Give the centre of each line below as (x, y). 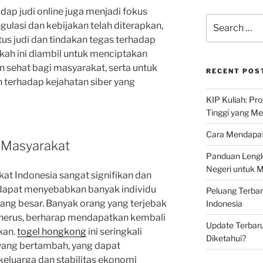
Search (219, 19)
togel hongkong (52, 231)
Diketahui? (226, 238)
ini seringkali (114, 231)
